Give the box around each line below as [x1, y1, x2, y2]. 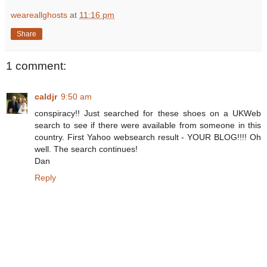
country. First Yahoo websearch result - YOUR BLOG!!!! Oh [35, 132, 261, 142]
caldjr [35, 92, 57, 102]
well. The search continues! [35, 144, 138, 154]
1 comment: [6, 60, 66, 73]
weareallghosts [11, 10, 67, 20]
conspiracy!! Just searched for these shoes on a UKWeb [35, 108, 261, 119]
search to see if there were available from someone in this [35, 120, 261, 131]
